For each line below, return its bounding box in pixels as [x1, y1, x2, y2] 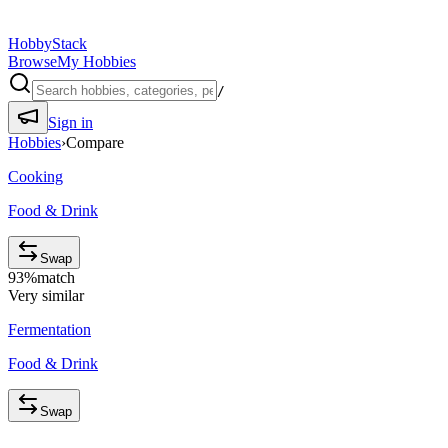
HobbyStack [8, 35, 87, 52]
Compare [66, 134, 124, 151]
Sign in [48, 114, 93, 131]
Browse [8, 53, 57, 70]
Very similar [8, 287, 84, 304]
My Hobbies [57, 53, 136, 70]
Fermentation [8, 321, 91, 338]
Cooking [8, 168, 63, 185]
